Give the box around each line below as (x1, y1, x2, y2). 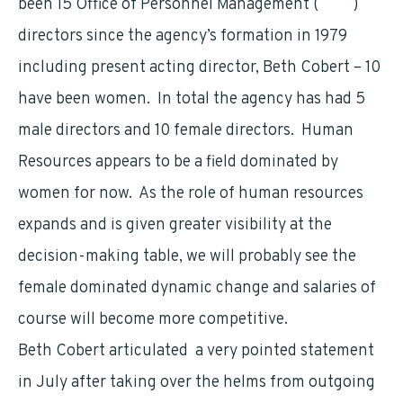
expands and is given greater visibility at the (18, 215, 332, 236)
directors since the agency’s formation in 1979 (18, 26, 347, 47)
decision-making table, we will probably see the (18, 246, 356, 267)
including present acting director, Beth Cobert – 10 (18, 58, 381, 78)
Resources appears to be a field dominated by (18, 152, 338, 173)
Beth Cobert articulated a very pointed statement (18, 341, 374, 362)
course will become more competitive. (18, 309, 288, 330)
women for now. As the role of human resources (18, 184, 363, 204)
